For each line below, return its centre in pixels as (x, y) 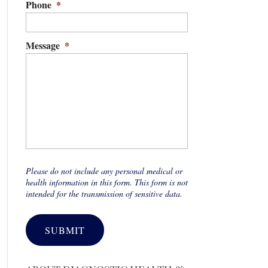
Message (42, 45)
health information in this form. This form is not (106, 182)
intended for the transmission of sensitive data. (104, 194)
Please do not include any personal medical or (104, 171)
